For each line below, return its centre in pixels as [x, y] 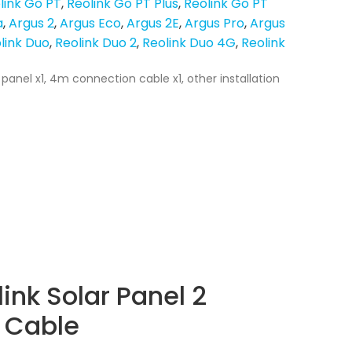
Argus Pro [214, 23]
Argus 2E [153, 23]
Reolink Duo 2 [96, 42]
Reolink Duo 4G [189, 42]
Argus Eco [90, 23]
